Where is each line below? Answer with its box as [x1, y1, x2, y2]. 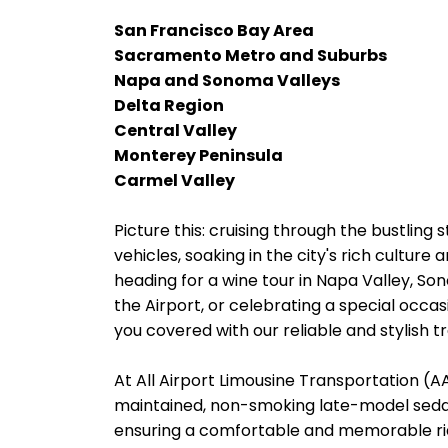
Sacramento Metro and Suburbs [114, 44, 387, 67]
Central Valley [114, 119, 237, 142]
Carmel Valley [114, 169, 235, 192]
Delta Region [114, 94, 224, 117]
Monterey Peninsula [114, 144, 283, 167]
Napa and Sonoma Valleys [114, 69, 340, 92]
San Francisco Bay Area [114, 19, 314, 42]
